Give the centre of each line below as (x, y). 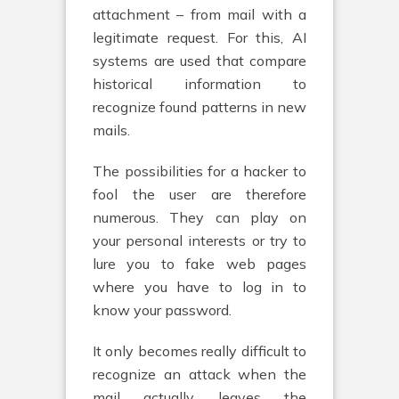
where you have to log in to (199, 287)
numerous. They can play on (199, 217)
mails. (111, 130)
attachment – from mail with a (199, 14)
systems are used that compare (199, 61)
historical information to (199, 84)
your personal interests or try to (199, 240)
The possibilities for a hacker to (199, 171)
